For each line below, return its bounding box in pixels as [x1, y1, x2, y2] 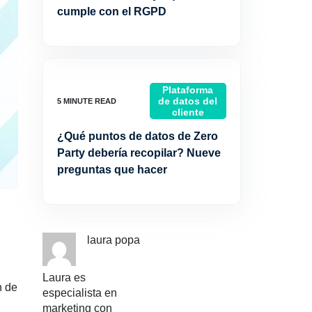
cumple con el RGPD [57, 6, 166, 17]
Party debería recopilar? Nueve [57, 147, 221, 159]
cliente [171, 107, 204, 118]
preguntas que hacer [57, 164, 167, 175]
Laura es [42, 272, 86, 283]
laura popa [87, 234, 140, 246]
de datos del [158, 95, 218, 107]
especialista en [42, 287, 117, 299]
